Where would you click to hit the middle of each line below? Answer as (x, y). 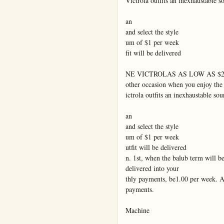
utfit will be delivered (156, 147)
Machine (137, 210)
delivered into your (152, 168)
